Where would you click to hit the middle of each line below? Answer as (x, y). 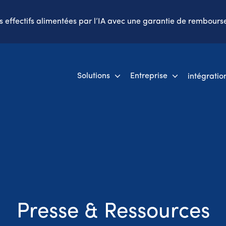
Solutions (93, 76)
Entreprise (149, 76)
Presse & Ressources (113, 212)
